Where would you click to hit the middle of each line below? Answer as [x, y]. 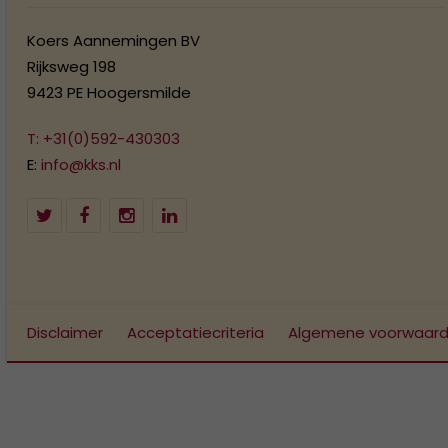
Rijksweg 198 [71, 66]
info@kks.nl [81, 164]
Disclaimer [65, 332]
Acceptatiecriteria [195, 332]
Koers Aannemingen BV [113, 40]
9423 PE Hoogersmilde [109, 92]
